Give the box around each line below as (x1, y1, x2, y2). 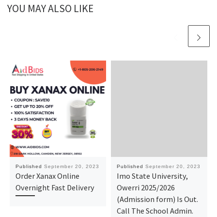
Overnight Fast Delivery (15, 182, 94, 192)
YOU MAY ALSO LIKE (7, 2, 93, 15)
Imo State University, (116, 170, 188, 181)
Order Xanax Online (15, 170, 79, 181)
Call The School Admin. (116, 205, 193, 216)
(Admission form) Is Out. (116, 194, 198, 204)
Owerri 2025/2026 (116, 182, 175, 192)
